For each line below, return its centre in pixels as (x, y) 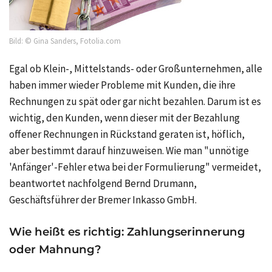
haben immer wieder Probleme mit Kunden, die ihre (122, 85)
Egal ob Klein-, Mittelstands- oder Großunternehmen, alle (136, 69)
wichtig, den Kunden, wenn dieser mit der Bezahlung (124, 118)
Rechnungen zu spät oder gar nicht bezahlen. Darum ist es (135, 102)
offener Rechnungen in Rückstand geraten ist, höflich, (127, 134)
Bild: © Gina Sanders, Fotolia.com (65, 41)
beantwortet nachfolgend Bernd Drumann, (103, 184)
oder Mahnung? (55, 250)
